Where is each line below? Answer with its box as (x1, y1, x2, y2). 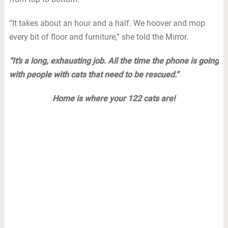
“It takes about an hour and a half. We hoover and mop (9, 18, 205, 28)
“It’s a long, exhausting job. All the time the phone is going (9, 56, 219, 66)
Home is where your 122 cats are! (52, 94, 176, 103)
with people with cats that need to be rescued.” (9, 70, 179, 79)
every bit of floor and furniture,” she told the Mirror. (9, 32, 188, 42)
